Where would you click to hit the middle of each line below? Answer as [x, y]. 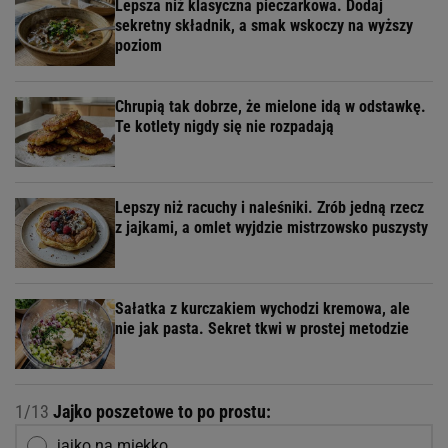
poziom [138, 45]
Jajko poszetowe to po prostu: [160, 411]
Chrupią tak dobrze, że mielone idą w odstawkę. [270, 106]
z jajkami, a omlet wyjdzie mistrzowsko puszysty [271, 227]
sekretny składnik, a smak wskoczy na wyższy [264, 25]
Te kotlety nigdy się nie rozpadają [224, 126]
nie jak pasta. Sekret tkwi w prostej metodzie [262, 328]
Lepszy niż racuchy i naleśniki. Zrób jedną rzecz [269, 207]
